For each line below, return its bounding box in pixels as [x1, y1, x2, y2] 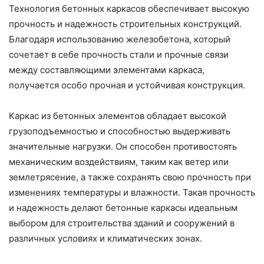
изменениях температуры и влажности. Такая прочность [9, 187, 255, 199]
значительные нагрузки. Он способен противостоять [9, 141, 237, 153]
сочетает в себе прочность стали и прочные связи [9, 49, 229, 61]
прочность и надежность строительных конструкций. [9, 18, 242, 30]
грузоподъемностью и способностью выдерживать [9, 126, 230, 137]
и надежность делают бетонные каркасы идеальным [9, 202, 237, 214]
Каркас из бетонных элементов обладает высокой [9, 110, 226, 122]
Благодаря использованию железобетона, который [9, 34, 230, 45]
